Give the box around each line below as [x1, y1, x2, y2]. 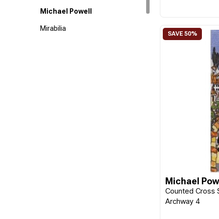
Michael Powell [40, 7, 92, 15]
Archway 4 [165, 197, 200, 206]
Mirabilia [40, 24, 66, 32]
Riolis [40, 42, 57, 49]
